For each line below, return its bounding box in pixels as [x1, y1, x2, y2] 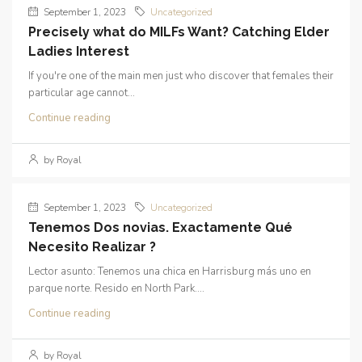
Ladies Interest [28, 44, 129, 59]
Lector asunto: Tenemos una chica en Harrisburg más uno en [28, 264, 311, 279]
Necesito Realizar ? [28, 239, 156, 255]
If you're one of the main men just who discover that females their [28, 69, 334, 83]
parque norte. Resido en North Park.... [28, 281, 204, 296]
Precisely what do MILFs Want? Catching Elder [28, 24, 330, 40]
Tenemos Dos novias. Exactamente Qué [28, 220, 293, 235]
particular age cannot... [28, 86, 135, 100]
